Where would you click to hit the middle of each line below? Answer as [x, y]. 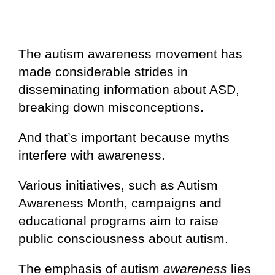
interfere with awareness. [92, 155]
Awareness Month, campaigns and [120, 203]
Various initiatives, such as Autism [118, 185]
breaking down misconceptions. [111, 107]
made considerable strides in [103, 71]
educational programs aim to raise [118, 220]
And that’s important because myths [124, 137]
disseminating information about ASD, [129, 89]
